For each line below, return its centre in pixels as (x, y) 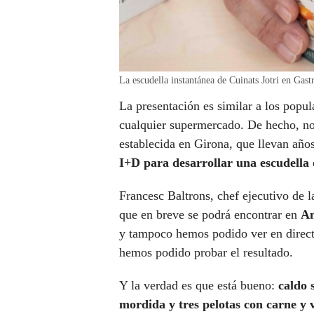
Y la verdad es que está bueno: (199, 286)
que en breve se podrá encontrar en (210, 215)
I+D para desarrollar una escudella (214, 163)
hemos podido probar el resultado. (206, 253)
